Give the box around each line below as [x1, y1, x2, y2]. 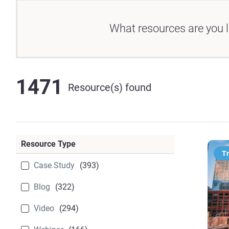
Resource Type [21, 139, 76, 149]
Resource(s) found [68, 81, 151, 94]
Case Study [34, 161, 75, 170]
